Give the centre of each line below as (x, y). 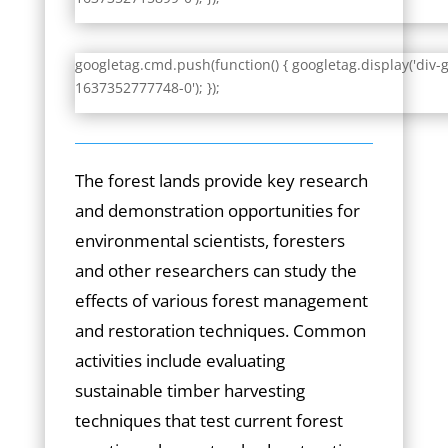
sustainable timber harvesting (189, 390)
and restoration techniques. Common (220, 330)
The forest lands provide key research (221, 180)
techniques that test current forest (208, 420)
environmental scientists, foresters (209, 240)
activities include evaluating (179, 360)
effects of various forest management (221, 300)
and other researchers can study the (215, 270)
